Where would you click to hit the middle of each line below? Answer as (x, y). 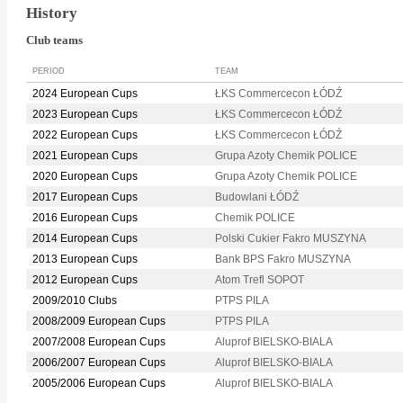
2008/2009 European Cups (99, 322)
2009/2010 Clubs (75, 301)
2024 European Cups (85, 94)
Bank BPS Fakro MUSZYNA (283, 260)
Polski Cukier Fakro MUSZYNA (291, 239)
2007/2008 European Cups (99, 342)
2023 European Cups (85, 115)
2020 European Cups (85, 177)
